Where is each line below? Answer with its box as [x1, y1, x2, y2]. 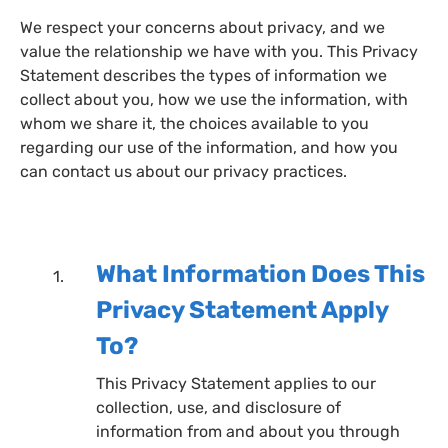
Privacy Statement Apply [96, 295, 388, 324]
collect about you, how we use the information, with [20, 89, 408, 109]
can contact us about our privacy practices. [20, 161, 347, 181]
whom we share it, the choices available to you [20, 113, 369, 133]
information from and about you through [96, 421, 400, 441]
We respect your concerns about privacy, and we [20, 17, 385, 37]
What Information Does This [96, 259, 425, 288]
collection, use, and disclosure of [96, 397, 341, 417]
